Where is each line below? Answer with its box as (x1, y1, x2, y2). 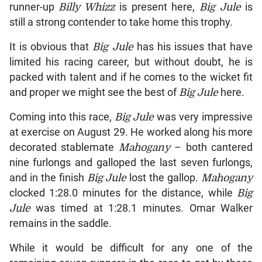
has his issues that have (133, 41, 253, 53)
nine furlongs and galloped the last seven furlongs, (9, 157, 253, 169)
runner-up (9, 1, 59, 13)
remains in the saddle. (9, 218, 112, 230)
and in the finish (9, 172, 87, 184)
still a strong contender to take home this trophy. (9, 16, 233, 29)
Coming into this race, (9, 111, 115, 123)
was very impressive (154, 111, 253, 123)
